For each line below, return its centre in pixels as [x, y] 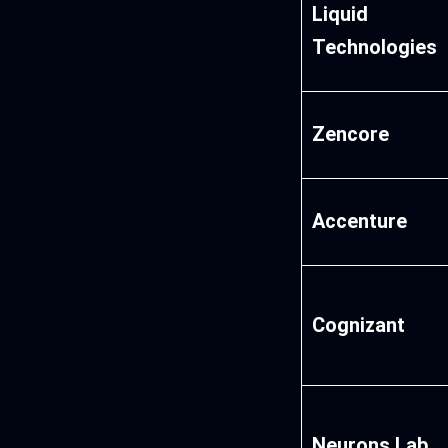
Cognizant [359, 325]
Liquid [340, 14]
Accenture [360, 221]
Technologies [375, 47]
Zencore [351, 134]
